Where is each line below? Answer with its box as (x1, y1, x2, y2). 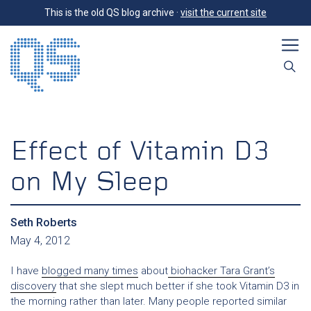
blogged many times (42, 264, 138, 277)
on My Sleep (10, 169, 169, 197)
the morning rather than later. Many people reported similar (10, 295, 287, 308)
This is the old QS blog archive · (44, 7, 180, 18)
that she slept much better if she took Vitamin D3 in (56, 280, 299, 292)
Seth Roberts (10, 216, 77, 229)
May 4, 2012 (10, 234, 70, 247)
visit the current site (180, 7, 267, 18)
